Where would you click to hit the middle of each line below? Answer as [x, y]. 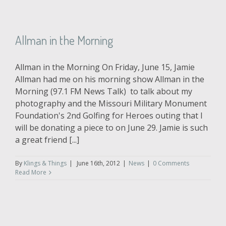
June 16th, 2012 [98, 163]
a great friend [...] [47, 140]
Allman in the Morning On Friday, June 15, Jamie [105, 67]
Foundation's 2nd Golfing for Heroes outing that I [109, 116]
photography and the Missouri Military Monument [111, 104]
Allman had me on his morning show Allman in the [110, 79]
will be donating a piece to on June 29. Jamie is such [111, 128]
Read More [31, 173]
